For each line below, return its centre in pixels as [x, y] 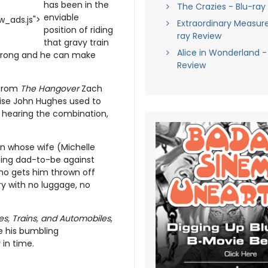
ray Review [199, 36]
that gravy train [76, 42]
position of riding [78, 30]
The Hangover [51, 88]
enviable [61, 17]
